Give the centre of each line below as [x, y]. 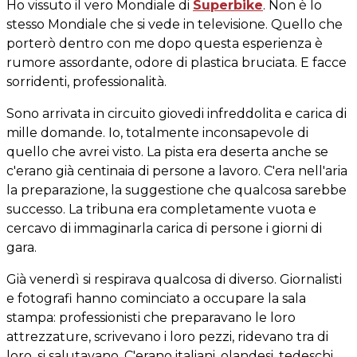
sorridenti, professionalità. [86, 81]
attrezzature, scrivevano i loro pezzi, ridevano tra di [167, 336]
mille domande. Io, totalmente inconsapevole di [157, 132]
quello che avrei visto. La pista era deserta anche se [167, 151]
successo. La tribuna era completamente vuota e [161, 209]
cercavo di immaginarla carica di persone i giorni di [164, 228]
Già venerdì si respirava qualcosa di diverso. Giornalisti [174, 279]
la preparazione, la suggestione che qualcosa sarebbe [177, 190]
